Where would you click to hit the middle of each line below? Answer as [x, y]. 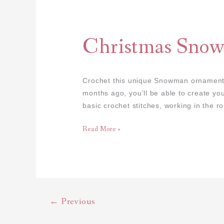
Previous [77, 201]
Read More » [102, 129]
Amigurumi [99, 35]
